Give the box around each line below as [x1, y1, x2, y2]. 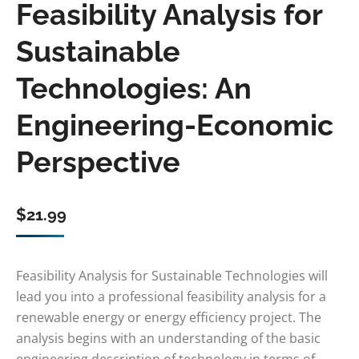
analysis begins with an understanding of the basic [16, 329, 321, 347]
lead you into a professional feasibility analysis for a [16, 288, 326, 305]
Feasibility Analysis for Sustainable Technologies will [16, 267, 328, 284]
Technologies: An [16, 71, 252, 105]
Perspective [16, 145, 180, 179]
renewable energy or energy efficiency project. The [16, 309, 321, 326]
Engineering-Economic [16, 108, 333, 142]
